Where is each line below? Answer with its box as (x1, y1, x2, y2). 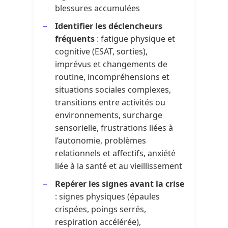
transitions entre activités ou (55, 96, 166, 108)
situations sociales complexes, (55, 83, 172, 95)
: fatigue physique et (95, 33, 176, 44)
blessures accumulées (55, 2, 140, 14)
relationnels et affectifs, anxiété (55, 147, 176, 159)
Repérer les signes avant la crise (55, 178, 185, 189)
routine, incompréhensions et (55, 71, 170, 82)
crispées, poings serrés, (55, 203, 147, 215)
